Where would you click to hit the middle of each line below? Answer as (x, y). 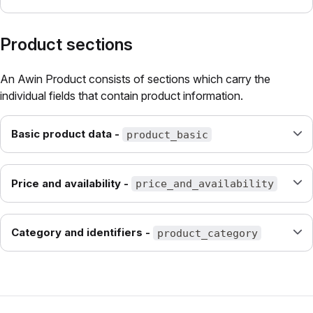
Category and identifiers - (81, 233)
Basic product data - (65, 134)
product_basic (167, 134)
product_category (207, 233)
